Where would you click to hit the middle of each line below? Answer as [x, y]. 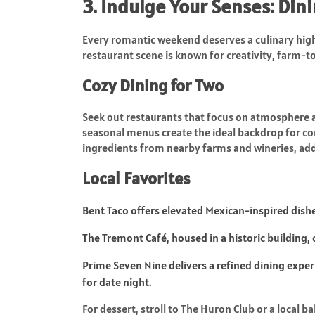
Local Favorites [136, 178]
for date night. [117, 282]
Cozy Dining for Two [153, 85]
